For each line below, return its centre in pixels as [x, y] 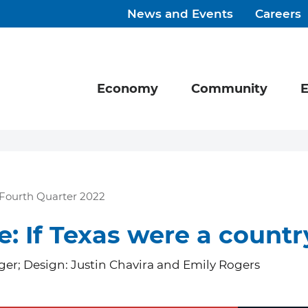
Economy [128, 90]
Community [229, 90]
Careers [278, 15]
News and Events [180, 15]
